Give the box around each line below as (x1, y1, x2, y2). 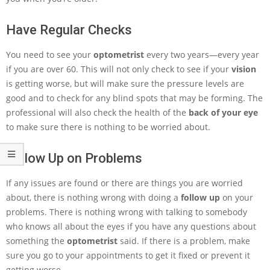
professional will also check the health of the (6, 107, 186, 118)
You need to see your (6, 49, 93, 60)
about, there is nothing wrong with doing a (6, 192, 178, 203)
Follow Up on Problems (6, 151, 142, 166)
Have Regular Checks (6, 22, 132, 37)
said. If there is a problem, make (118, 235, 250, 246)
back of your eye (186, 107, 258, 118)
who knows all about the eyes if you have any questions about (6, 221, 256, 232)
